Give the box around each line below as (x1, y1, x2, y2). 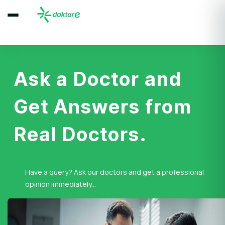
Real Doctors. (14, 123, 147, 146)
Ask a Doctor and (14, 67, 182, 90)
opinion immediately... (25, 179, 96, 189)
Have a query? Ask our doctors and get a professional (25, 167, 204, 177)
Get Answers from (14, 95, 192, 118)
